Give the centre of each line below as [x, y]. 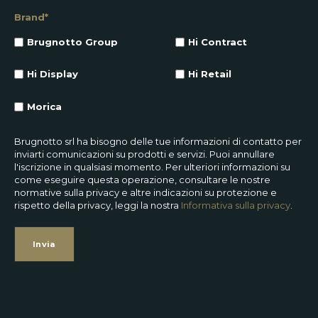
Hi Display [53, 74]
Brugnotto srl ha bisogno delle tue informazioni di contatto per [158, 142]
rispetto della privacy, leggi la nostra [98, 205]
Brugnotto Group [73, 42]
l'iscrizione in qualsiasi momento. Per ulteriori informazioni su [152, 167]
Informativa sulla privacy [236, 205]
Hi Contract [217, 42]
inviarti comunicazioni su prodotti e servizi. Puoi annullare [144, 154]
